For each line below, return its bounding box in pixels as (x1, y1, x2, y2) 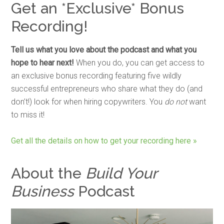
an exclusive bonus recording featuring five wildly (11, 71, 182, 80)
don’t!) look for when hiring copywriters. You (11, 97, 165, 106)
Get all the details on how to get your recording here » (11, 136, 197, 145)
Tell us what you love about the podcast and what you (11, 45, 197, 54)
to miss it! (11, 110, 47, 119)
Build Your (85, 164, 157, 182)
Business (11, 182, 78, 200)
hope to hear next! (11, 58, 76, 67)
